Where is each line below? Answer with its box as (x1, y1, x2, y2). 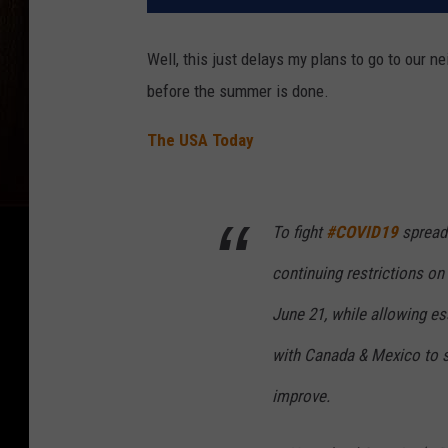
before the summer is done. (147, 81, 329, 102)
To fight (272, 222, 326, 243)
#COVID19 (326, 222, 398, 243)
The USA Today (147, 130, 254, 151)
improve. (272, 386, 330, 407)
